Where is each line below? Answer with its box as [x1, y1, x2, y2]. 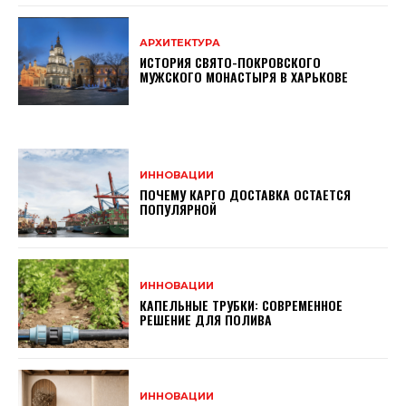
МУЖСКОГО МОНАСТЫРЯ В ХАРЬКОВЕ [140, 67, 349, 86]
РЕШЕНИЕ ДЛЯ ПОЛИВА [140, 309, 273, 329]
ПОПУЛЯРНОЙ [140, 198, 217, 218]
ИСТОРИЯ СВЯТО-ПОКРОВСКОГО [140, 53, 322, 72]
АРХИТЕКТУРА [140, 36, 221, 49]
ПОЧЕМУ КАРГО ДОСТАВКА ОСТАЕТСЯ [140, 184, 352, 204]
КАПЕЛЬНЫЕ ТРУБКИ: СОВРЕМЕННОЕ [140, 295, 343, 314]
